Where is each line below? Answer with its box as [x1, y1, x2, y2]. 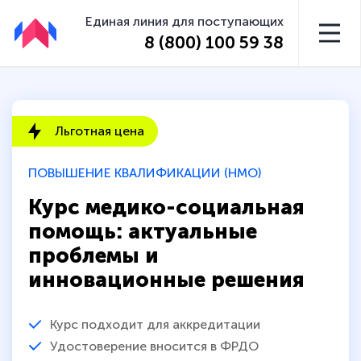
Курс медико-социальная [28, 194, 305, 220]
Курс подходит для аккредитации [50, 316, 260, 332]
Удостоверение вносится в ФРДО [50, 338, 259, 354]
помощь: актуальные [28, 218, 257, 244]
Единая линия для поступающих [85, 13, 284, 29]
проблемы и [28, 243, 159, 268]
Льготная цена [55, 123, 144, 139]
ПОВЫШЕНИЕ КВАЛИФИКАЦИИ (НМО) [28, 165, 261, 181]
